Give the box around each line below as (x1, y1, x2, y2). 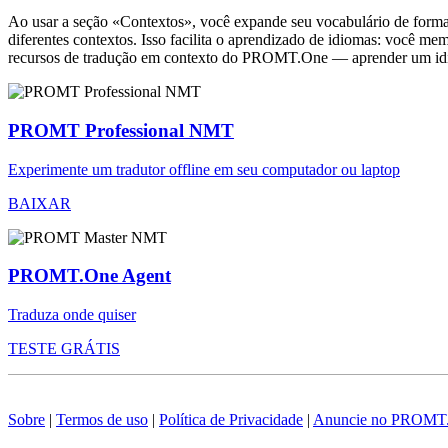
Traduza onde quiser (8, 306, 136, 324)
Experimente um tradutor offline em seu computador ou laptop (8, 160, 400, 178)
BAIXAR (8, 194, 71, 212)
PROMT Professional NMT (8, 120, 234, 142)
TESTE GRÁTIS (8, 340, 120, 358)
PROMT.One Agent (8, 265, 171, 287)
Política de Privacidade (159, 411, 303, 429)
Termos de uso (56, 411, 148, 429)
